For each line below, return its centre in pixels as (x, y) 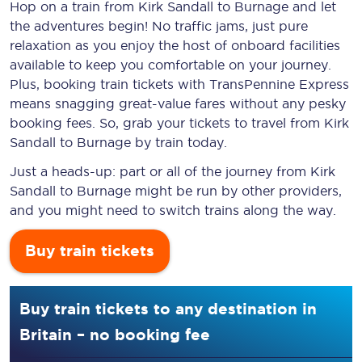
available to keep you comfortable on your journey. (170, 65)
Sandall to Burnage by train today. (118, 142)
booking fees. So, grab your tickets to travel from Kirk (179, 123)
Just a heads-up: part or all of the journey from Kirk (173, 171)
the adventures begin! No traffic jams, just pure (159, 26)
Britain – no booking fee (115, 335)
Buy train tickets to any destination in (168, 309)
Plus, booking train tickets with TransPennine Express (179, 84)
